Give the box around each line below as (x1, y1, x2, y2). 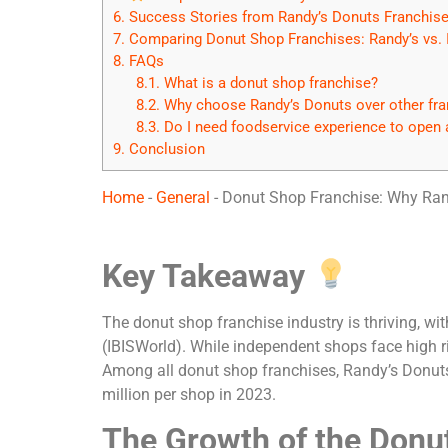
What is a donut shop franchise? (159, 74, 378, 93)
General (156, 188, 210, 208)
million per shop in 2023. (102, 384, 276, 404)
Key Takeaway (102, 256, 313, 295)
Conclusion (125, 140, 205, 159)
